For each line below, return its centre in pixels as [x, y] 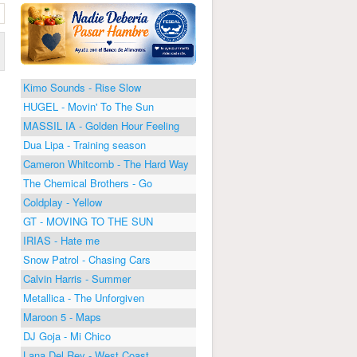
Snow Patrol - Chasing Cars [87, 259]
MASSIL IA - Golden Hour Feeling [101, 125]
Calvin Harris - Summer [77, 278]
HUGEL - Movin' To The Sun [88, 106]
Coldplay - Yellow [63, 202]
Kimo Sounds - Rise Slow [82, 87]
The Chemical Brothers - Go [88, 182]
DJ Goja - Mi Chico [67, 335]
